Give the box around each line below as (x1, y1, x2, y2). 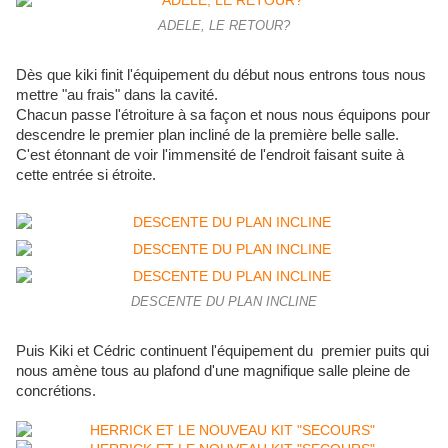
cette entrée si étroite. (16, 167, 156, 184)
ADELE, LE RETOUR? (158, 19, 290, 34)
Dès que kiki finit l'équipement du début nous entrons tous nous (16, 67, 426, 84)
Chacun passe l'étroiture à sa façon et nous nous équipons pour (16, 107, 430, 124)
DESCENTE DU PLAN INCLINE (131, 295, 317, 310)
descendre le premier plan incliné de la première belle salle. (16, 127, 399, 144)
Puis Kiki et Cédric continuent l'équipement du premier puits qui (16, 343, 429, 360)
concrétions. (16, 383, 96, 400)
